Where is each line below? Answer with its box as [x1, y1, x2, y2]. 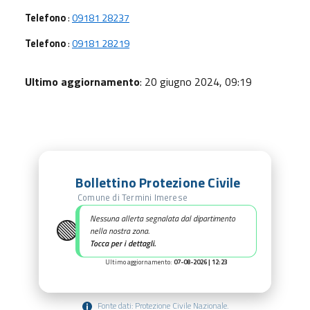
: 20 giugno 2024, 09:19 [140, 73, 252, 90]
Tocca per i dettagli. [90, 237, 156, 250]
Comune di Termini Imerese [77, 190, 188, 205]
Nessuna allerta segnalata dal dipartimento [90, 212, 235, 226]
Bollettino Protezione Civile [75, 172, 241, 194]
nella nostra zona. [90, 224, 149, 238]
